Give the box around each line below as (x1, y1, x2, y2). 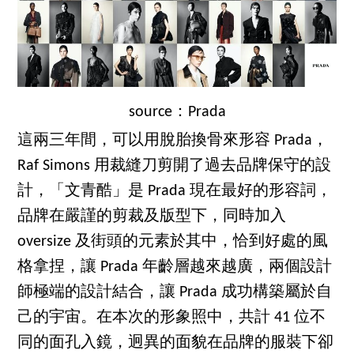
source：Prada (128, 104, 226, 120)
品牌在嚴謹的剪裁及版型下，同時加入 (17, 208, 287, 224)
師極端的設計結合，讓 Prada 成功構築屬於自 (17, 284, 333, 300)
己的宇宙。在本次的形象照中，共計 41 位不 (17, 309, 326, 326)
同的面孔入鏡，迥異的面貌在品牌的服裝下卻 (17, 334, 334, 351)
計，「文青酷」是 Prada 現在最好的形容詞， (17, 183, 333, 199)
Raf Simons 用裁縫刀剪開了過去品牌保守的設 (17, 157, 332, 174)
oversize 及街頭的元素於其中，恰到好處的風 (17, 233, 329, 250)
